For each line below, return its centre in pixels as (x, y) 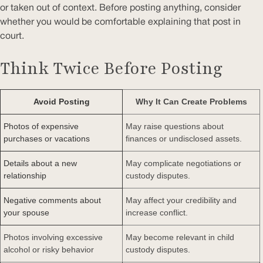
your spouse (26, 212)
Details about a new (40, 163)
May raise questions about (175, 126)
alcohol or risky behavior (49, 249)
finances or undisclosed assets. (184, 138)
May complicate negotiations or (183, 163)
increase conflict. (157, 212)
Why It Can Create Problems (191, 101)
